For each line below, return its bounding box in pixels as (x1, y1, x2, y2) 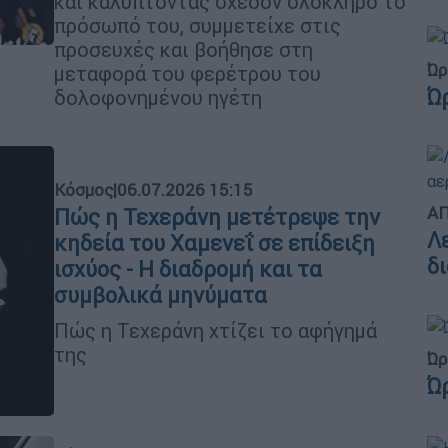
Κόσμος (54, 178, 113, 201)
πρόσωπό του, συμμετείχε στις (54, 13, 341, 38)
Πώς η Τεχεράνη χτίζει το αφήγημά (54, 317, 377, 343)
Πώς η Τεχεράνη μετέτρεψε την (54, 203, 380, 231)
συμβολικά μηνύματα (54, 281, 267, 309)
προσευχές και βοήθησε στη (54, 37, 313, 62)
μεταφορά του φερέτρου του (54, 61, 321, 86)
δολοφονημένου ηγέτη (54, 85, 262, 110)
